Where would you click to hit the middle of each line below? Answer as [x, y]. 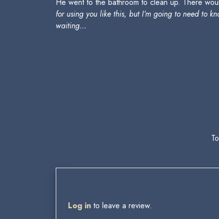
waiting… [71, 26]
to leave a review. [121, 206]
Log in [79, 206]
